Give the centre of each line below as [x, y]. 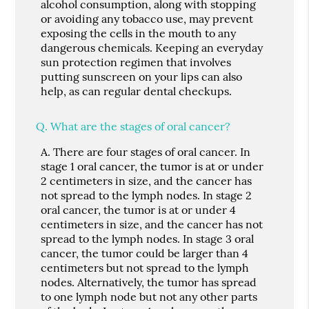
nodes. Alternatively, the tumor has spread [149, 282]
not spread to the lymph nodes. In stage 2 [147, 195]
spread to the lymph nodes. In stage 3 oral [148, 238]
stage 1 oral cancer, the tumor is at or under [152, 166]
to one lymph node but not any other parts [149, 296]
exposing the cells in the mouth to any [139, 33]
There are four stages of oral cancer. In [151, 151]
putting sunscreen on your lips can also [142, 76]
